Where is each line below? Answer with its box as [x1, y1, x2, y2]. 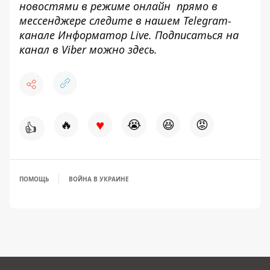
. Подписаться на [149, 28, 239, 42]
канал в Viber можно [19, 42, 128, 57]
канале [19, 28, 58, 42]
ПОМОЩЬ [19, 175, 49, 183]
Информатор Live [58, 28, 149, 42]
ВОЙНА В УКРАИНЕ [69, 175, 129, 183]
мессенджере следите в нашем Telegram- [19, 13, 231, 28]
